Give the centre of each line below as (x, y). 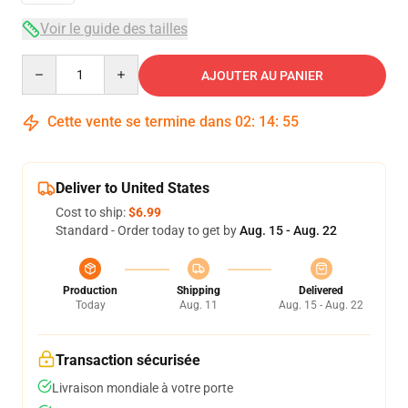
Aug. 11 (198, 305)
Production (90, 291)
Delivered (321, 291)
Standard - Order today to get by (148, 230)
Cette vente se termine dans (139, 122)
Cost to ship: (92, 212)
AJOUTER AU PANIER (262, 76)
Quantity (46, 63)
